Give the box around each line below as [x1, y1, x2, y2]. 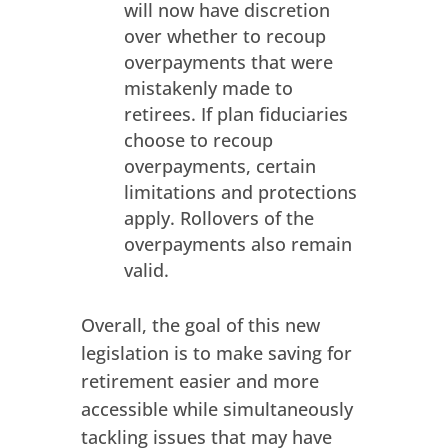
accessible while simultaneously [80, 397, 353, 422]
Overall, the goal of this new [80, 313, 320, 338]
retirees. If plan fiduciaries [123, 102, 348, 127]
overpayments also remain [123, 232, 352, 257]
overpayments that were [123, 50, 333, 75]
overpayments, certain [123, 154, 316, 179]
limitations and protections [123, 180, 357, 205]
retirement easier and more [80, 369, 319, 394]
